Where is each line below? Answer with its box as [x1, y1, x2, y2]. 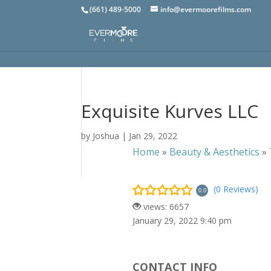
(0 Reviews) [214, 183, 259, 195]
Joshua [93, 130, 120, 142]
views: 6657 [141, 200, 189, 212]
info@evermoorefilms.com [160, 4, 252, 15]
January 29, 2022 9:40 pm [132, 214, 232, 226]
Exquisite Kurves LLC [81, 99, 259, 123]
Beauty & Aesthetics [169, 145, 260, 158]
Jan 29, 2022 [129, 130, 178, 142]
